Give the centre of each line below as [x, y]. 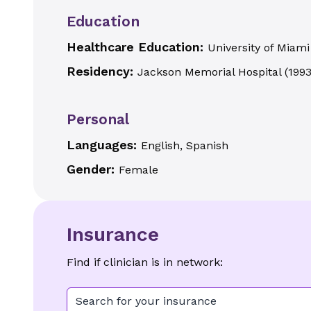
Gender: [93, 169]
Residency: [102, 71]
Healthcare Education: [137, 47]
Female [138, 170]
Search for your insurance [146, 301]
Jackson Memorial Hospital [209, 72]
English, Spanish [185, 145]
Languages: [104, 145]
